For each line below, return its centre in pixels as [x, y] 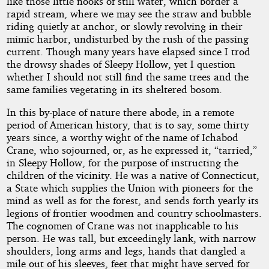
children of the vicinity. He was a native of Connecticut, [133, 175]
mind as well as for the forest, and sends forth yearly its [132, 200]
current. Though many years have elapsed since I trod [128, 51]
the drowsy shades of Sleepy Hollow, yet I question [121, 64]
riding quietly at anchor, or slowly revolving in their [124, 26]
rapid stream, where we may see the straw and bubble [128, 13]
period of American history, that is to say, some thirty [127, 124]
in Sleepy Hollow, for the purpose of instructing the [122, 162]
